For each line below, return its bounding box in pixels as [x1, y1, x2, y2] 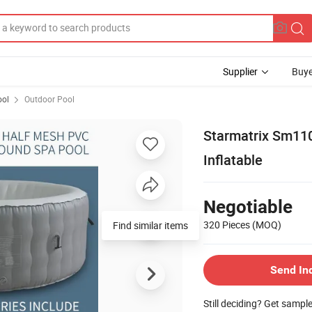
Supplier [223, 65, 258, 78]
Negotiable [203, 196, 292, 217]
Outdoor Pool [24, 93, 75, 104]
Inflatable [203, 150, 263, 169]
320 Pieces [203, 217, 252, 231]
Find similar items [113, 218, 188, 232]
